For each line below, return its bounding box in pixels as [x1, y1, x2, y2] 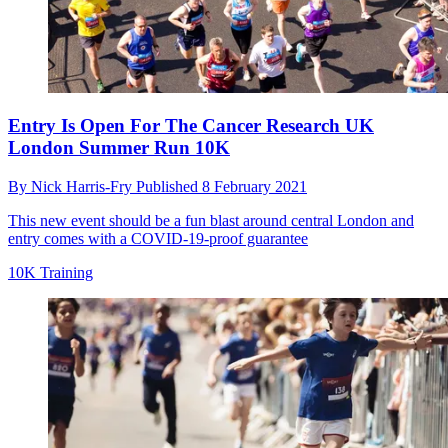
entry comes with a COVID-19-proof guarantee [8, 230, 308, 248]
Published [136, 178, 202, 196]
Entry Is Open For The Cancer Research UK [8, 115, 374, 137]
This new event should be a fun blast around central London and [8, 212, 414, 230]
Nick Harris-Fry [31, 178, 136, 196]
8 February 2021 [202, 178, 307, 196]
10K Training [8, 264, 93, 282]
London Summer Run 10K [8, 137, 230, 159]
